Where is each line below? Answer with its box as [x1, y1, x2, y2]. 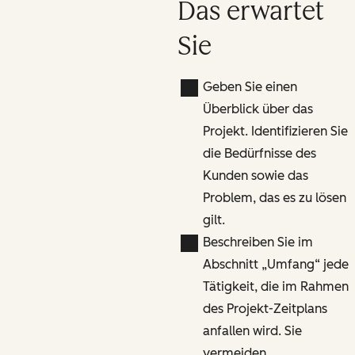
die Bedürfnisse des [202, 145, 316, 161]
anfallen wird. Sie [202, 323, 302, 338]
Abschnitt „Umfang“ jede [202, 256, 349, 272]
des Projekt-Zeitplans [202, 300, 327, 316]
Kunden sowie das [202, 167, 308, 183]
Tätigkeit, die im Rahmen [202, 278, 349, 294]
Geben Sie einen [202, 78, 297, 94]
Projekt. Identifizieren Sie [202, 123, 348, 139]
